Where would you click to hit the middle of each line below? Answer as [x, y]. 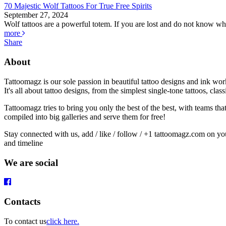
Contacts [22, 201]
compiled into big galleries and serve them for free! [85, 117]
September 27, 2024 [36, 15]
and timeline [23, 143]
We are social [31, 162]
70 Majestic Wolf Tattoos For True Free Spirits [78, 6]
